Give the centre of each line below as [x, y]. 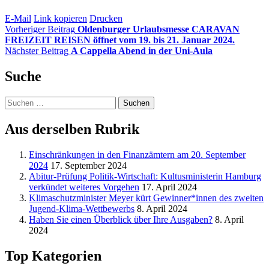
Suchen [18, 101]
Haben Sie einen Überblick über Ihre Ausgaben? [121, 219]
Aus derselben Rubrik [72, 129]
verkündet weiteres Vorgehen [84, 187]
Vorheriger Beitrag [40, 29]
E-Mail [18, 18]
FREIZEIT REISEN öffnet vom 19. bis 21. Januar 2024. [120, 40]
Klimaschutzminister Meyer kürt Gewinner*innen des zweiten [146, 198]
